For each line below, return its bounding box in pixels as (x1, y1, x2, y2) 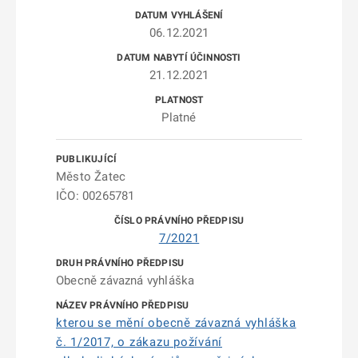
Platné (161, 110, 197, 125)
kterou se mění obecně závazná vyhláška (56, 316, 296, 330)
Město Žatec (56, 169, 126, 184)
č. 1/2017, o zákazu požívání (56, 335, 222, 349)
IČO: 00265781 (56, 189, 135, 203)
